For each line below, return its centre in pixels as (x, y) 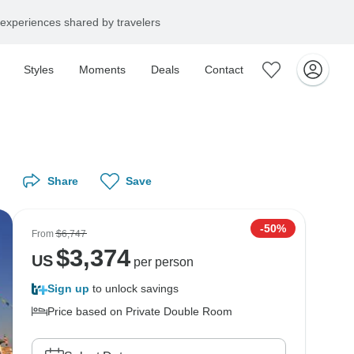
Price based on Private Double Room (140, 311)
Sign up (68, 288)
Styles (39, 70)
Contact (224, 70)
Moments (102, 70)
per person (162, 262)
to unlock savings (134, 288)
